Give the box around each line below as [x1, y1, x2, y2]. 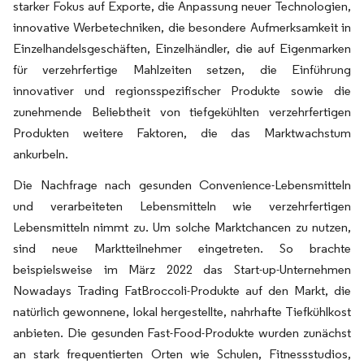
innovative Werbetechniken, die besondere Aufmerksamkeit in [13, 19, 351, 35]
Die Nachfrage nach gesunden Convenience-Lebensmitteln [13, 177, 351, 193]
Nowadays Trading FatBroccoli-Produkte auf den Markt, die [13, 283, 351, 298]
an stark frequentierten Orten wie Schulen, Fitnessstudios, [13, 346, 351, 362]
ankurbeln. [13, 146, 68, 162]
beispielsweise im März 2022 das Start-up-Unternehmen [13, 262, 351, 277]
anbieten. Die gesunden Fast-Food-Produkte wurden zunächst [13, 325, 351, 340]
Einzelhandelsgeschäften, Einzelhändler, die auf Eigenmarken [13, 41, 351, 56]
